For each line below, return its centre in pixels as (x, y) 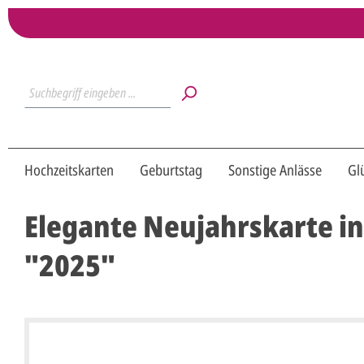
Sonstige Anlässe (275, 170)
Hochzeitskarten (69, 170)
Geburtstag (171, 170)
